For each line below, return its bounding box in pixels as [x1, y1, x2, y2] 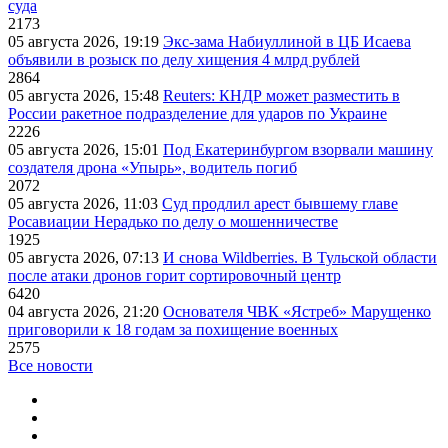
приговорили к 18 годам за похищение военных [8, 321, 338, 339]
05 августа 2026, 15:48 [8, 87, 163, 105]
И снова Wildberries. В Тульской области [163, 249, 437, 267]
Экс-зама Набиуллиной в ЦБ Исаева [163, 33, 411, 51]
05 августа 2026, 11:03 [8, 195, 162, 213]
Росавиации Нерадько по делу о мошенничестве [8, 213, 338, 231]
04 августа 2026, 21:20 [8, 303, 163, 321]
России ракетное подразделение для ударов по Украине [8, 105, 387, 123]
